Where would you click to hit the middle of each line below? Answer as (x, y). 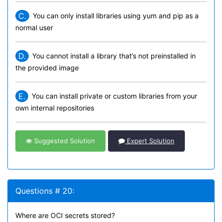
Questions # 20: (45, 191)
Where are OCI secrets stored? (65, 215)
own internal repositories (55, 108)
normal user (34, 28)
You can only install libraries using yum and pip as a (116, 16)
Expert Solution (150, 141)
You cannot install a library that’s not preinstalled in (114, 56)
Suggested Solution (64, 141)
